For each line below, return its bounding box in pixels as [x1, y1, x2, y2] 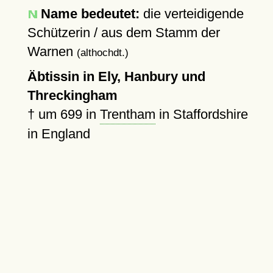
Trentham [99, 107, 155, 122]
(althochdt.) [76, 47, 129, 58]
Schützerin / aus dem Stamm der [27, 25, 220, 40]
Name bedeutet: [40, 6, 140, 21]
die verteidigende [139, 6, 244, 21]
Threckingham [27, 88, 118, 103]
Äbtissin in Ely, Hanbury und [27, 69, 205, 84]
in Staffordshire [155, 107, 248, 122]
